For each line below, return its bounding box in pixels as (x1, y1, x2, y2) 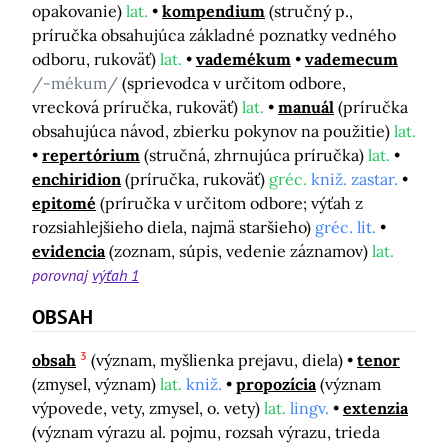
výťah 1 (92, 264, 139, 285)
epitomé (32, 192, 96, 213)
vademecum (305, 48, 398, 69)
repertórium (42, 144, 140, 165)
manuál (278, 96, 334, 117)
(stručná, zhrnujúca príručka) (144, 144, 368, 165)
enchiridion (32, 168, 121, 189)
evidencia (32, 240, 105, 261)
